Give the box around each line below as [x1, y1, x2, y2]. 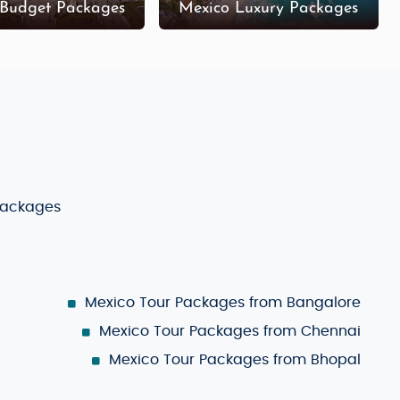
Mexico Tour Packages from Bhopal [109, 352, 361, 367]
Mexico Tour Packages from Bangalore [85, 295, 361, 310]
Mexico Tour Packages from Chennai [99, 323, 361, 338]
